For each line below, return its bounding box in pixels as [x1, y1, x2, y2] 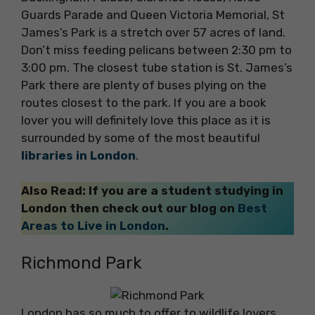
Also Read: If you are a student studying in [21, 184, 283, 198]
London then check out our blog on [21, 201, 238, 216]
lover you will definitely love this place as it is [21, 112, 271, 127]
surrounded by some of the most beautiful [21, 130, 260, 145]
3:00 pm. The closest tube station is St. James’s [21, 60, 292, 75]
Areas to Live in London [21, 219, 165, 233]
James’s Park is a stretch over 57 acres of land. [21, 25, 285, 39]
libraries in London [21, 148, 136, 162]
